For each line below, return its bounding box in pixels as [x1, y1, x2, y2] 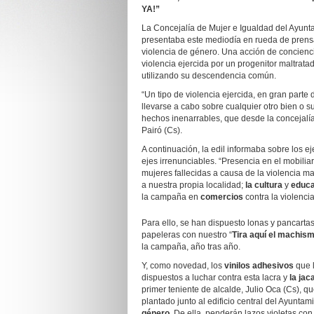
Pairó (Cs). [142, 125, 182, 135]
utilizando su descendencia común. [142, 71, 276, 81]
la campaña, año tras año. [142, 242, 240, 252]
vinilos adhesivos [224, 261, 294, 271]
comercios [200, 192, 245, 202]
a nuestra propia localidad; [142, 180, 245, 190]
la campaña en [142, 192, 200, 202]
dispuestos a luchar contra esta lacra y [142, 273, 289, 282]
